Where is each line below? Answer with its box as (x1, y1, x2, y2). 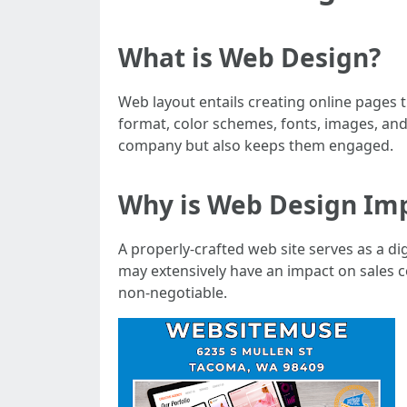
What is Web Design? (118, 40, 381, 74)
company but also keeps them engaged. (118, 135, 393, 155)
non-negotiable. (118, 283, 227, 303)
